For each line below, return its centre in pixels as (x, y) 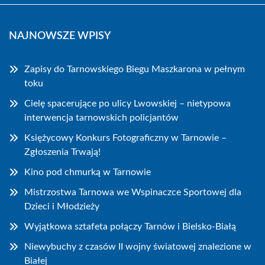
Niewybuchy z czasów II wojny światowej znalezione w (138, 247)
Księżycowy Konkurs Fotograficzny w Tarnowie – (125, 138)
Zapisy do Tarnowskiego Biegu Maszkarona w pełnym (135, 69)
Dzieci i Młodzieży (62, 206)
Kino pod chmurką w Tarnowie (88, 172)
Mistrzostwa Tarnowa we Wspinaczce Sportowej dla (133, 192)
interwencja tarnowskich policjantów (101, 118)
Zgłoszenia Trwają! (62, 152)
